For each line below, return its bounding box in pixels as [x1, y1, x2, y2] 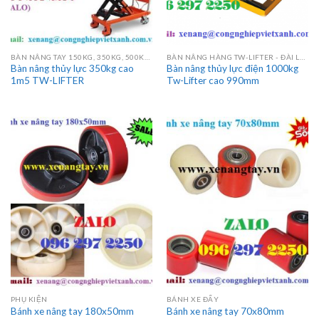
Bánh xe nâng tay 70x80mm [166, 305, 284, 318]
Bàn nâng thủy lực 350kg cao [10, 63, 134, 75]
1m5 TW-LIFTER [10, 75, 84, 87]
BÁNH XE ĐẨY [166, 294, 219, 303]
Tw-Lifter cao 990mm [166, 75, 259, 87]
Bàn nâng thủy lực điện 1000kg [166, 63, 298, 75]
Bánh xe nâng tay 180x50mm [10, 305, 134, 318]
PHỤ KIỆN [10, 294, 48, 303]
